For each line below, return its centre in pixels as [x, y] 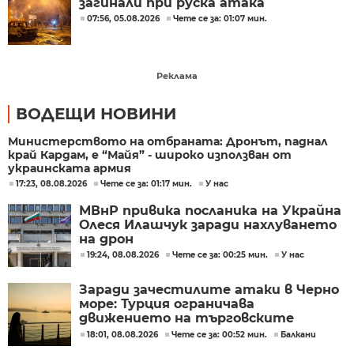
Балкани [298, 334]
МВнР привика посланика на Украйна [210, 210]
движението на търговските [186, 318]
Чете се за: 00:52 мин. [219, 334]
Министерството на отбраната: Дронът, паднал [168, 141]
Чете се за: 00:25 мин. [220, 254]
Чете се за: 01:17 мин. [146, 183]
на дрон [106, 239]
